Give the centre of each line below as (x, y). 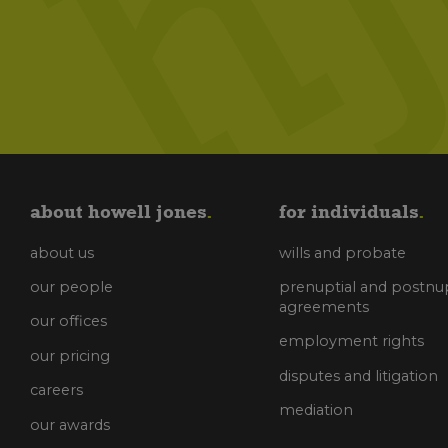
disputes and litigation (359, 375)
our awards (70, 424)
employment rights (352, 341)
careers (56, 390)
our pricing (70, 355)
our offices (68, 321)
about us (62, 252)
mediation (316, 410)
